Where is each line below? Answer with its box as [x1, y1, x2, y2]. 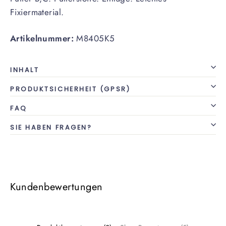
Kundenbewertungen [10, 179, 103, 194]
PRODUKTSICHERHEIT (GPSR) [10, 84, 131, 93]
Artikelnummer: [10, 32, 74, 44]
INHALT [10, 65, 39, 74]
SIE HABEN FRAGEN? [10, 123, 92, 132]
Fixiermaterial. [10, 6, 64, 18]
